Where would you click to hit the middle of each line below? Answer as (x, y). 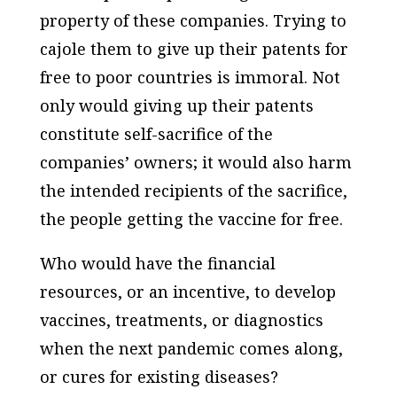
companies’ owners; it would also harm (195, 162)
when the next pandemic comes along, (191, 348)
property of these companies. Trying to (193, 20)
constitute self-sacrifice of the (156, 133)
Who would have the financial (157, 263)
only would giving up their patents (176, 105)
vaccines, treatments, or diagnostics (181, 319)
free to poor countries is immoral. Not (190, 77)
